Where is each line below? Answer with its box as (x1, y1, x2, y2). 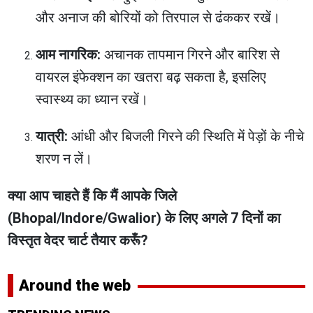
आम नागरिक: (36, 45, 101, 63)
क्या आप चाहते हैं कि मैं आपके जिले (8, 187, 177, 204)
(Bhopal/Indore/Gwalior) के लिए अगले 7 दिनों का (8, 209, 282, 226)
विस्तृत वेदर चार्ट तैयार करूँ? (8, 231, 149, 249)
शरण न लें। (36, 150, 93, 167)
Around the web (19, 276, 131, 294)
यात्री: (36, 127, 68, 145)
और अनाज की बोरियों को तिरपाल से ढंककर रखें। (36, 8, 281, 26)
